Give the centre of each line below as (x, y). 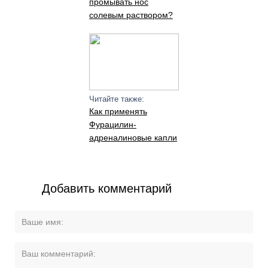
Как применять (118, 111)
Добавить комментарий (107, 188)
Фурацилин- (112, 124)
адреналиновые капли (133, 138)
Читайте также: (116, 99)
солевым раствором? (131, 15)
